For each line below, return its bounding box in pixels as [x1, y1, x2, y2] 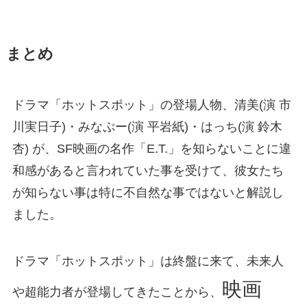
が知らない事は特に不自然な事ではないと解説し [12, 186, 284, 200]
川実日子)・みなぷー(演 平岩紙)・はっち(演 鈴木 [12, 120, 282, 134]
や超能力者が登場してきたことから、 [12, 285, 222, 299]
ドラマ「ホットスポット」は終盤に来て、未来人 [12, 254, 284, 269]
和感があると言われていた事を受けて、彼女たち [12, 164, 284, 178]
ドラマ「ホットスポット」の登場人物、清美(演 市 [12, 98, 291, 112]
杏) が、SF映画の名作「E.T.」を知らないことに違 [12, 142, 291, 156]
